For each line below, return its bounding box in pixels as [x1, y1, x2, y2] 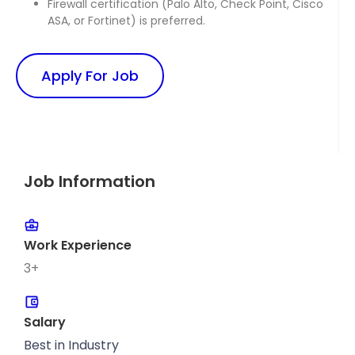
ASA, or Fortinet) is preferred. [48, 13, 205, 29]
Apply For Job [41, 66, 139, 86]
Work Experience [24, 236, 132, 255]
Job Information [24, 170, 155, 193]
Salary [24, 313, 66, 332]
